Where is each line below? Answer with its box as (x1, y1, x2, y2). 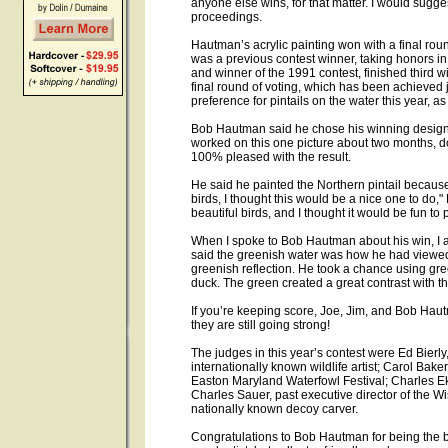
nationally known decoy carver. (191, 402, 358, 416)
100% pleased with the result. (191, 150, 351, 164)
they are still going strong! (191, 318, 330, 332)
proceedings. (191, 10, 262, 24)
